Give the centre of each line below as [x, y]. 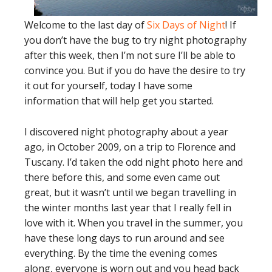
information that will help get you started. [119, 100]
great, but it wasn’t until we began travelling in [130, 192]
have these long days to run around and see [124, 238]
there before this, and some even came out [122, 177]
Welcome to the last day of [86, 25]
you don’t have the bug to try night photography [135, 40]
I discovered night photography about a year [126, 131]
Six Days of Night [186, 25]
